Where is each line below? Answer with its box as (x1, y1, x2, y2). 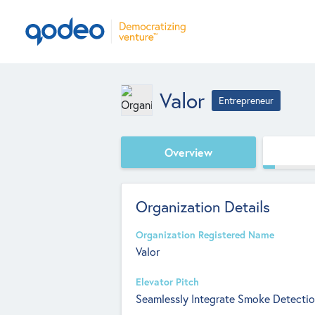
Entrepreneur (219, 94, 274, 107)
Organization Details (136, 196, 270, 217)
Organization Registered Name (136, 229, 274, 241)
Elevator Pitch (136, 276, 199, 288)
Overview (165, 144, 212, 160)
